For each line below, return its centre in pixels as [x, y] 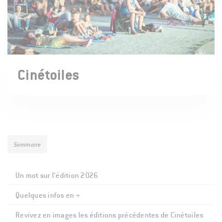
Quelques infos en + [48, 195]
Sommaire [28, 145]
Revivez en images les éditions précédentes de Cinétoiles [110, 215]
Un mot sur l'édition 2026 [57, 175]
